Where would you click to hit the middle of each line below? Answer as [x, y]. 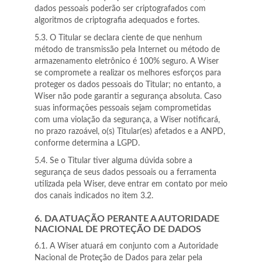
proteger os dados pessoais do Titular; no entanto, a [128, 85]
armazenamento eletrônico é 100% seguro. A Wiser [127, 61]
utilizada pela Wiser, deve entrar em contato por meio [131, 184]
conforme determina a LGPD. [87, 143]
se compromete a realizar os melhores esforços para [128, 73]
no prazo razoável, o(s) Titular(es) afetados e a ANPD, [130, 132]
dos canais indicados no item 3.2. [94, 196]
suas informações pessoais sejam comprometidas [123, 108]
